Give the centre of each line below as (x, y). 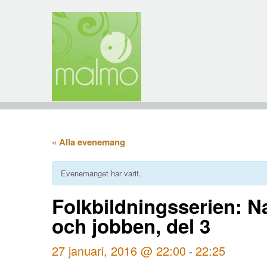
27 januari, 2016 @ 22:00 (119, 251)
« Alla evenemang (89, 142)
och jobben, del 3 (131, 226)
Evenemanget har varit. (101, 173)
